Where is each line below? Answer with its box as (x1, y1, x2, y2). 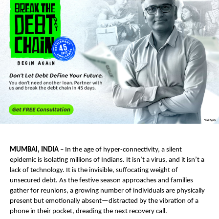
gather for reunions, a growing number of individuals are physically (10, 187, 205, 195)
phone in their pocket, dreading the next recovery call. (10, 207, 167, 215)
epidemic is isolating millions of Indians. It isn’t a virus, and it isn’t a (10, 156, 204, 164)
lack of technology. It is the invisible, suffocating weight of (10, 166, 178, 174)
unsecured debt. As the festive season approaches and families (10, 176, 193, 184)
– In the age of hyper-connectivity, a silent (59, 146, 182, 153)
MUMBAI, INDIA (10, 146, 59, 153)
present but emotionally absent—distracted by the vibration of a (10, 197, 198, 205)
